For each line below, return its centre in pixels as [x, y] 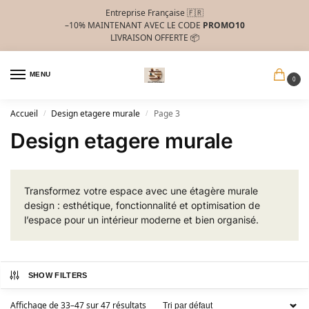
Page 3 [167, 114]
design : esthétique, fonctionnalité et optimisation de [142, 206]
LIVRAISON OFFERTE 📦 [154, 37]
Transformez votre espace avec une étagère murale [141, 191]
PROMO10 [223, 25]
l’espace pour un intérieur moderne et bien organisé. [141, 220]
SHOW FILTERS [58, 276]
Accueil [24, 114]
